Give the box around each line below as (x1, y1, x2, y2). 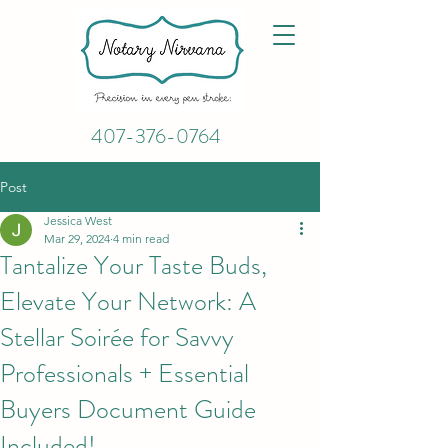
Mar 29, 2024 (44, 231, 110, 246)
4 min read (113, 231, 169, 246)
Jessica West (44, 213, 112, 228)
